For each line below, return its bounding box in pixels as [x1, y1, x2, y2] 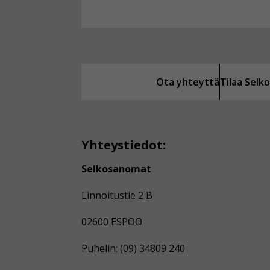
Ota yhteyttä [156, 75, 219, 89]
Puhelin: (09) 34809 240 [81, 241, 185, 255]
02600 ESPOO [81, 215, 142, 228]
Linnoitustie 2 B [81, 188, 152, 202]
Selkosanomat [81, 162, 151, 175]
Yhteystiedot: [81, 136, 166, 153]
